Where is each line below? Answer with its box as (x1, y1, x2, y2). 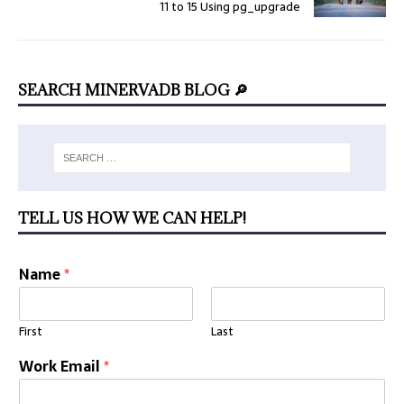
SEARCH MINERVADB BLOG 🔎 (18, 79, 248, 100)
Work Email (19, 354, 104, 379)
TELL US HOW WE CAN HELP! (18, 208, 246, 229)
